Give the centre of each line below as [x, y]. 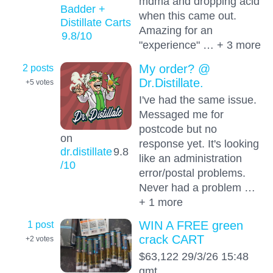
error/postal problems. [192, 172]
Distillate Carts [95, 22]
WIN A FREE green [191, 225]
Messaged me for [181, 114]
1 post [41, 224]
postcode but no [178, 129]
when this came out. [187, 16]
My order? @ [174, 69]
